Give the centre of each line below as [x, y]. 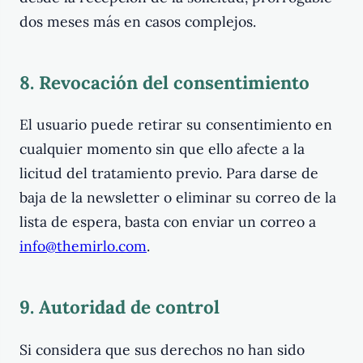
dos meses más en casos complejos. [138, 21]
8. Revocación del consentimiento [164, 82]
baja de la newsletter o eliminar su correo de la [178, 198]
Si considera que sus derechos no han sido [162, 349]
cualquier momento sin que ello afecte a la [162, 149]
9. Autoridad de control [120, 307]
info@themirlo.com [83, 246]
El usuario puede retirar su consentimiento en [176, 125]
